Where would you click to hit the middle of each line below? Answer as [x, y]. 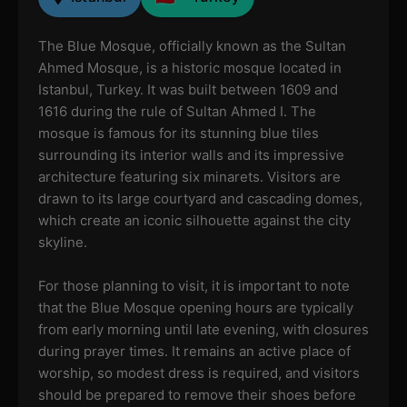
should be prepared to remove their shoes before [197, 395]
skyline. [62, 243]
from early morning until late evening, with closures [203, 330]
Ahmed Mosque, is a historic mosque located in [189, 68]
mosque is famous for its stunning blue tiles [178, 134]
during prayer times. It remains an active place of [194, 352]
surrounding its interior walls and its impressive [191, 155]
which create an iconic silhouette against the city [194, 221]
